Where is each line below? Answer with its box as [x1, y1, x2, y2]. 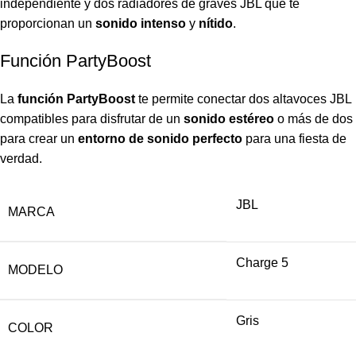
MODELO [8, 262, 63, 277]
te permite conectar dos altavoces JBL [135, 91, 351, 106]
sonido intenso [95, 16, 186, 30]
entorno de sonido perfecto [78, 131, 242, 145]
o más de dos [274, 111, 353, 126]
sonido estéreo [184, 111, 274, 126]
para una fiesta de [242, 131, 346, 145]
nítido [199, 16, 233, 30]
